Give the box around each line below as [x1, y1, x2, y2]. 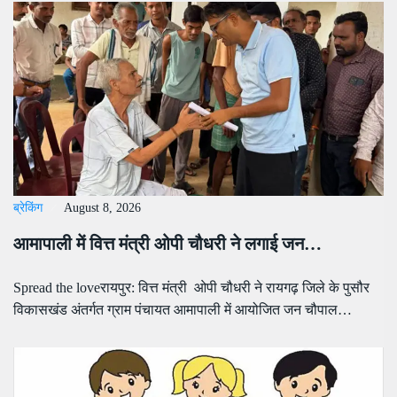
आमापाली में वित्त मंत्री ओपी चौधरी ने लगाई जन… [13, 234, 322, 254]
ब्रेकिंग [13, 201, 43, 215]
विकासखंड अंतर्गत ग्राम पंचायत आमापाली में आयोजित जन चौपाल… [13, 302, 352, 318]
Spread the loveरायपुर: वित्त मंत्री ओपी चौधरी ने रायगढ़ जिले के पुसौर [13, 280, 370, 296]
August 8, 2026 [64, 201, 141, 215]
